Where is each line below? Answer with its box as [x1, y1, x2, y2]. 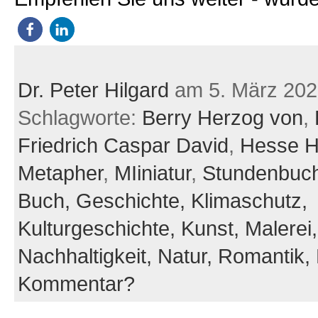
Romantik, [217, 244, 316, 268]
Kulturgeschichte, [17, 216, 181, 240]
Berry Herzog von [141, 106, 303, 129]
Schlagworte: [17, 106, 142, 129]
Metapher [17, 161, 103, 185]
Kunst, [180, 216, 245, 240]
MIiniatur [114, 161, 191, 185]
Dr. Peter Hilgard [17, 78, 169, 102]
